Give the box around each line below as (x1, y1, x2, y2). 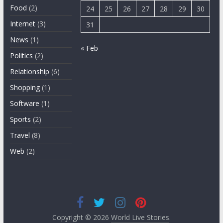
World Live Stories (111, 212, 169, 222)
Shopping (9, 82, 40, 92)
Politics (9, 50, 33, 60)
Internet (9, 18, 35, 28)
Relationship (9, 66, 49, 76)
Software (9, 98, 39, 108)
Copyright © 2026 (52, 212, 111, 222)
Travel (9, 130, 30, 140)
